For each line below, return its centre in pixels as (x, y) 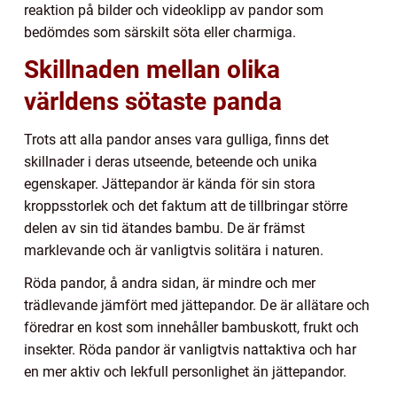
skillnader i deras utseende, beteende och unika (171, 161)
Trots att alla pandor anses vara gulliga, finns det (176, 139)
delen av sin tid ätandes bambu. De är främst (164, 228)
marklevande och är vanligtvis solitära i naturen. (174, 250)
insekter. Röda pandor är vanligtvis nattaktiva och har (190, 349)
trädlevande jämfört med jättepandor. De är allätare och (197, 305)
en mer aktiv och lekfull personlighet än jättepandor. (185, 371)
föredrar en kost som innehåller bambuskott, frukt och (191, 327)
